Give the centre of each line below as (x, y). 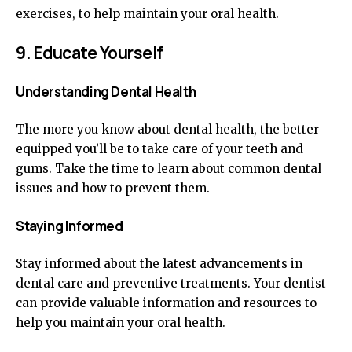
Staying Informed (70, 226)
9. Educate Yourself (90, 53)
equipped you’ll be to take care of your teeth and (159, 149)
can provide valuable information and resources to (166, 303)
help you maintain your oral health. (121, 323)
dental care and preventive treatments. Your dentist (171, 283)
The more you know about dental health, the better (167, 129)
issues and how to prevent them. (113, 188)
